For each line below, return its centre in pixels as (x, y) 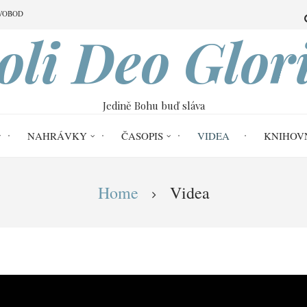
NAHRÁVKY (57, 136)
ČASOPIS (142, 136)
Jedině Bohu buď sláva (153, 106)
